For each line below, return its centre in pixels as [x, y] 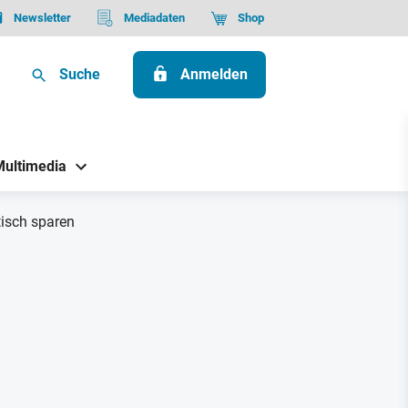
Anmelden [214, 75]
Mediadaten [154, 18]
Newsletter [42, 18]
